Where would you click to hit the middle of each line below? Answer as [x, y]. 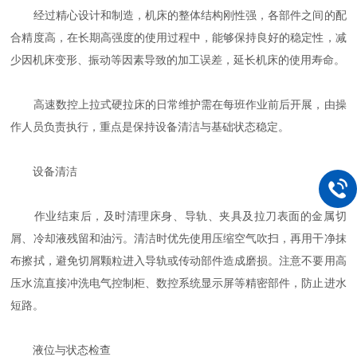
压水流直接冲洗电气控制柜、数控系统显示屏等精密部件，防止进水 [178, 283]
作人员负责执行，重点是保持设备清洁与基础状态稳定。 [150, 127]
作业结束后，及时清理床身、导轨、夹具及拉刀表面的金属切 [178, 216]
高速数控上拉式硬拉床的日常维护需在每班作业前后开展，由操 [178, 104]
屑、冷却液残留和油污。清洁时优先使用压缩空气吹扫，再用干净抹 [178, 238]
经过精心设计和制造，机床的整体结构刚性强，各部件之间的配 [178, 15]
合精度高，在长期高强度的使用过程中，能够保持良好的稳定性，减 [178, 37]
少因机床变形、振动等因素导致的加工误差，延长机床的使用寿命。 [178, 60]
